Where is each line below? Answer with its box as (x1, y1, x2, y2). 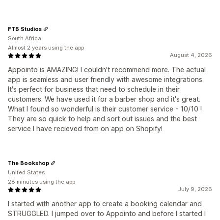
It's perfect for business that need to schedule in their (8, 85, 180, 94)
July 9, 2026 (178, 186, 212, 193)
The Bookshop (8, 159, 49, 166)
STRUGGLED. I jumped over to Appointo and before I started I (8, 209, 206, 218)
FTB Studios (8, 25, 42, 32)
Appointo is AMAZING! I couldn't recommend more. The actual (8, 65, 206, 74)
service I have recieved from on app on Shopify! (8, 124, 163, 133)
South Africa (8, 35, 41, 42)
